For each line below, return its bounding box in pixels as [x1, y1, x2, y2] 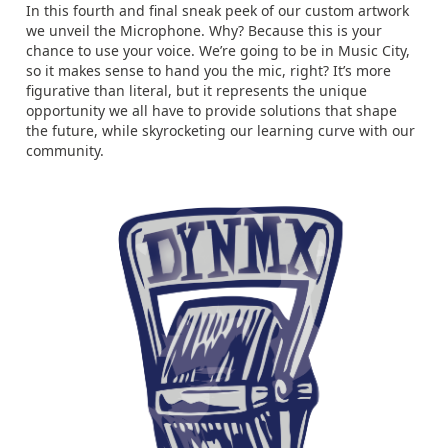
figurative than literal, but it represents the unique [26, 80, 367, 100]
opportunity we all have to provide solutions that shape [26, 100, 397, 120]
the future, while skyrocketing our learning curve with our [26, 120, 415, 140]
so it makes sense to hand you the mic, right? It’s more [26, 60, 391, 80]
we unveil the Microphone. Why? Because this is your [26, 20, 382, 40]
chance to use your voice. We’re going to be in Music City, [26, 40, 410, 60]
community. [26, 140, 104, 160]
